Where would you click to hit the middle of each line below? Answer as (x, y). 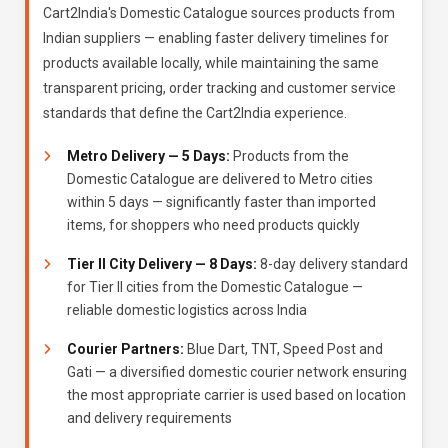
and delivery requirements (149, 418)
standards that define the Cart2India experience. (195, 113)
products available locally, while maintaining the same (211, 63)
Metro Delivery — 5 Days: (148, 156)
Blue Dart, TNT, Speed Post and (283, 349)
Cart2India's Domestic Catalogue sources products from (219, 13)
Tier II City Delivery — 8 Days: (162, 264)
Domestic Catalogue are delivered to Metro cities (220, 179)
